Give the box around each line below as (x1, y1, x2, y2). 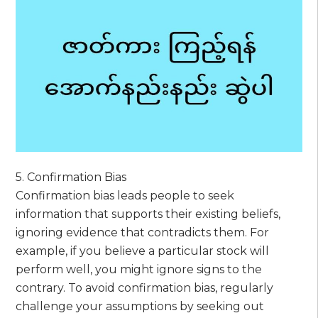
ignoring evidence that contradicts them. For (16, 225, 270, 239)
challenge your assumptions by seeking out (16, 299, 265, 313)
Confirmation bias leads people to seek (16, 188, 235, 202)
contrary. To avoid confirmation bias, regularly (16, 280, 274, 295)
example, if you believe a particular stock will (16, 243, 270, 258)
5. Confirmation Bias (16, 170, 127, 184)
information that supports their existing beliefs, (16, 207, 281, 221)
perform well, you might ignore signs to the (16, 262, 263, 276)
